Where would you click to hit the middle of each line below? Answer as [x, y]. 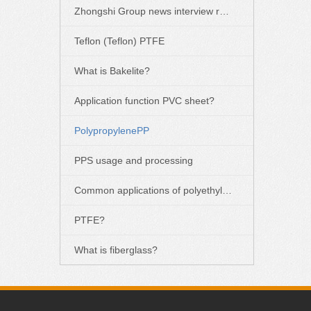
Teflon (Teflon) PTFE [119, 41]
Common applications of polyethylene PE [227, 191]
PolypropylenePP [112, 131]
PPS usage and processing [134, 161]
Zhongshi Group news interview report [224, 11]
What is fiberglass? [116, 250]
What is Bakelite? [112, 71]
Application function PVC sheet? [144, 101]
